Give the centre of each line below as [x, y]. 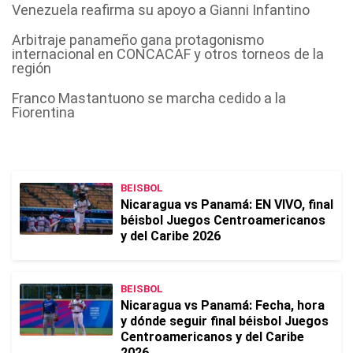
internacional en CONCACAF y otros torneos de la [168, 54]
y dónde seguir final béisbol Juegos [225, 321]
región [32, 68]
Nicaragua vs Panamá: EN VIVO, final [227, 204]
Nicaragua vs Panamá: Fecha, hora [223, 305]
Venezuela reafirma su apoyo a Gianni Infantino [161, 10]
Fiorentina [43, 112]
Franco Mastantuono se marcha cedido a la [149, 98]
